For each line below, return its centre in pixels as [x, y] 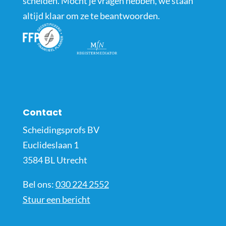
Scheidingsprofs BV [61, 129]
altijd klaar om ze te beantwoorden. [91, 16]
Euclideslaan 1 [50, 145]
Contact [42, 112]
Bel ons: [39, 184]
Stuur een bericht [56, 199]
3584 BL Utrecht [55, 160]
